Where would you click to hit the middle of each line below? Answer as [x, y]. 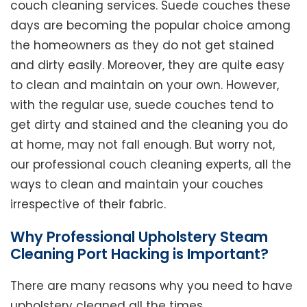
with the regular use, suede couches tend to [142, 105]
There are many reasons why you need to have [151, 285]
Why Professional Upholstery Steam [139, 236]
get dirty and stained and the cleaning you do [149, 124]
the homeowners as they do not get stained [142, 45]
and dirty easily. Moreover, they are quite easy [147, 65]
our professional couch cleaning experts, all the [151, 164]
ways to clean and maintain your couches [137, 184]
